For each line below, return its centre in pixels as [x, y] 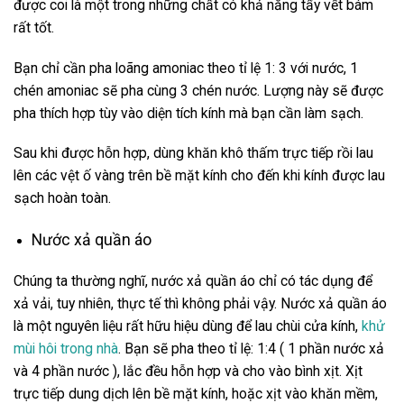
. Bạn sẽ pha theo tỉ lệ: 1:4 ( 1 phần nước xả [251, 349]
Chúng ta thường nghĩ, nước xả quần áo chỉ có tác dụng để [193, 281]
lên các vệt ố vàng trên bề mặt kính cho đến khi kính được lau [199, 176]
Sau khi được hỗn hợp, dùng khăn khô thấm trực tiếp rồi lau [193, 153]
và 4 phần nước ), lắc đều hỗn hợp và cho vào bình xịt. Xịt [188, 372]
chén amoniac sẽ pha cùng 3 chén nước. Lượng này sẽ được [198, 90]
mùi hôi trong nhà [66, 349]
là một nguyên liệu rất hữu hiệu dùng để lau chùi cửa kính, [188, 326]
